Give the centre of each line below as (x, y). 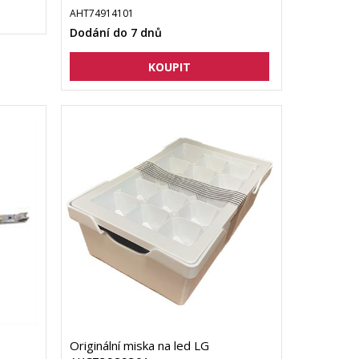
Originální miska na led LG (139, 346)
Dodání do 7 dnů (115, 33)
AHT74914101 (101, 14)
